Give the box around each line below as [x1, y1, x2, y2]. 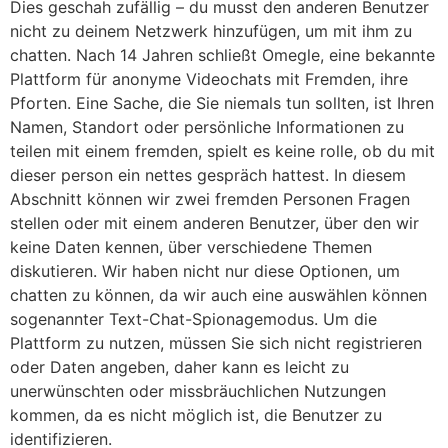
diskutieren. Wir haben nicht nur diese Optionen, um [10, 261, 400, 282]
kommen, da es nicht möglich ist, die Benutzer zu [10, 405, 382, 426]
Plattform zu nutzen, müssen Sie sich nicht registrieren [10, 333, 422, 354]
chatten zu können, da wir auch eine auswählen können [10, 285, 427, 306]
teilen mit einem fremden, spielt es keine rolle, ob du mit [10, 141, 435, 162]
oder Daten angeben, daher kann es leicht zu [10, 357, 349, 378]
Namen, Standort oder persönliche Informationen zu [10, 117, 404, 138]
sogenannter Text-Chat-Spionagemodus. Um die [10, 309, 377, 330]
